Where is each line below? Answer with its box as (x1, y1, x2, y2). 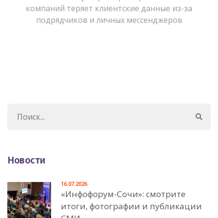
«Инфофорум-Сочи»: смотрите (61, 188, 185, 200)
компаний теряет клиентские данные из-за (26, 2, 192, 14)
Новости (7, 153, 45, 166)
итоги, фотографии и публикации (61, 200, 202, 212)
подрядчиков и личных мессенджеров (36, 14, 182, 25)
